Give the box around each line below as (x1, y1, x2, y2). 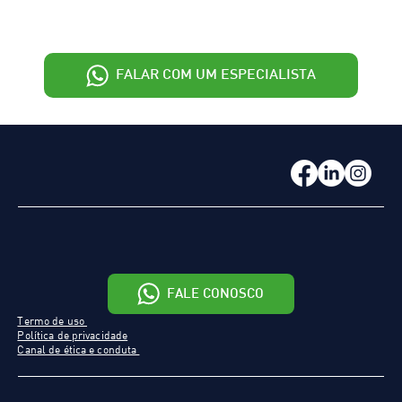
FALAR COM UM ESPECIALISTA (116, 68, 316, 83)
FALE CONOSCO (167, 287, 265, 301)
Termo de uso (17, 314, 87, 328)
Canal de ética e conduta (17, 343, 140, 357)
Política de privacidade (17, 328, 128, 343)
